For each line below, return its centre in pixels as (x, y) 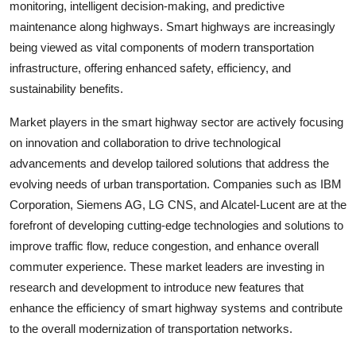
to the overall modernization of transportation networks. (151, 329)
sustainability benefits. (66, 89)
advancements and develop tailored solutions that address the (169, 163)
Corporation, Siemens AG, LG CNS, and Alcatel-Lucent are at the (178, 205)
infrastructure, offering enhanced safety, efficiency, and (150, 68)
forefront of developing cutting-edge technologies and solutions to (176, 225)
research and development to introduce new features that (157, 287)
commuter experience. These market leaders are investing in (167, 267)
